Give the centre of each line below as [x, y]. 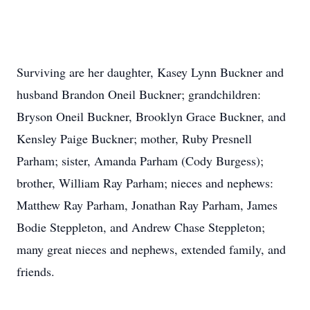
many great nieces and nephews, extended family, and [151, 249]
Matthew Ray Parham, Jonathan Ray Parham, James [147, 205]
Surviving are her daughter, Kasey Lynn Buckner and [150, 72]
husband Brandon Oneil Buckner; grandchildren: [139, 94]
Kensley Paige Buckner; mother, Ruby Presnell [134, 138]
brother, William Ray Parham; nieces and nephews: [145, 183]
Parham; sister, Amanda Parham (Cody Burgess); [140, 161]
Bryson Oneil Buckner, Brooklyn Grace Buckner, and [151, 116]
